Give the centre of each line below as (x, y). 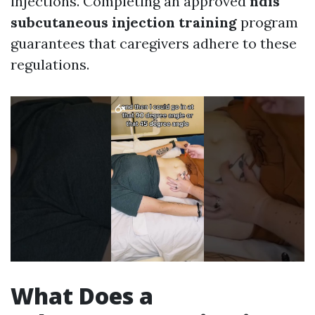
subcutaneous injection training (124, 22)
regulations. (50, 65)
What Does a (82, 296)
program (268, 22)
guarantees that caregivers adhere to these (154, 44)
